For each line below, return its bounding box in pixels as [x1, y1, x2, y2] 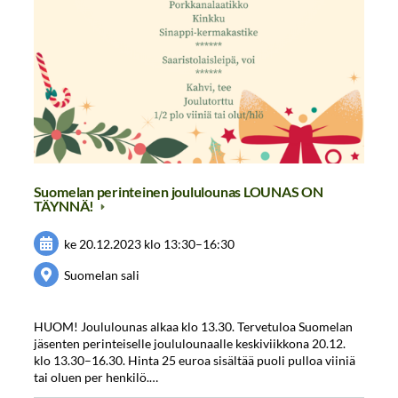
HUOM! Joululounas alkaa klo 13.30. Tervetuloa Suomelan [33, 319, 353, 335]
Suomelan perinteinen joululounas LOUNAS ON [33, 183, 323, 201]
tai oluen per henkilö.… [33, 370, 158, 386]
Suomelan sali [64, 267, 140, 283]
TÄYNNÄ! [33, 197, 97, 215]
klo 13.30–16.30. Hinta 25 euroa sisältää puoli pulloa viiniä [33, 353, 355, 369]
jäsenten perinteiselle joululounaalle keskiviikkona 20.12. [33, 336, 346, 352]
